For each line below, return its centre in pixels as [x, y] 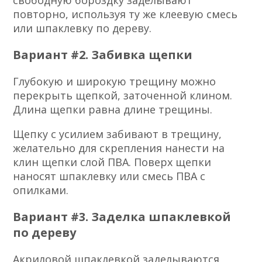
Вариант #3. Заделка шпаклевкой [122, 216]
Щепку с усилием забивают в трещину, [118, 134]
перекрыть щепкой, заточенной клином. [123, 95]
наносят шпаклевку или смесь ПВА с [109, 176]
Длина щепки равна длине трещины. [113, 109]
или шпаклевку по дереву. [82, 28]
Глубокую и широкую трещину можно [115, 81]
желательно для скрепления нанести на [119, 148]
